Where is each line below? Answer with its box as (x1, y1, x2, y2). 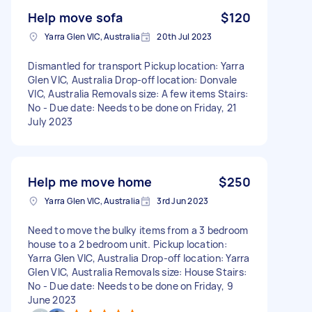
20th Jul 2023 (157, 30, 212, 42)
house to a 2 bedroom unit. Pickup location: (28, 237, 227, 251)
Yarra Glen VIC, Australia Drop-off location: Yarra (28, 251, 250, 265)
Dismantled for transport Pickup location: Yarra (28, 58, 244, 72)
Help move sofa (28, 8, 123, 26)
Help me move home (28, 173, 153, 190)
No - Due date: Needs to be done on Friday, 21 (28, 100, 237, 114)
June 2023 (28, 292, 77, 306)
